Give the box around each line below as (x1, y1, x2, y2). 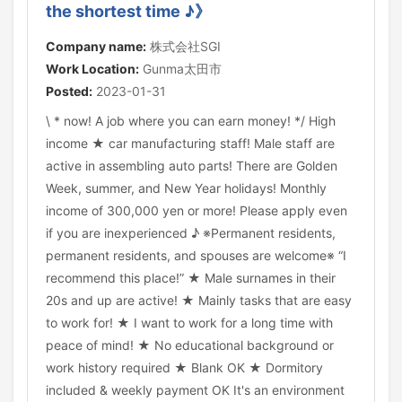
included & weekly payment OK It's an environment (46, 382, 345, 398)
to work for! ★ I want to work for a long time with (46, 315, 333, 330)
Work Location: (46, 61, 139, 76)
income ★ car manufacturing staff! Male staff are (46, 135, 335, 151)
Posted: (46, 83, 92, 99)
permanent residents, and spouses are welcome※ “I (46, 248, 346, 263)
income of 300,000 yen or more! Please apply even (46, 203, 347, 218)
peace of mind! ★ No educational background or (46, 337, 334, 353)
